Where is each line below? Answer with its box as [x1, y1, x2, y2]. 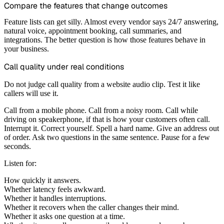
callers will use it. [4, 89, 58, 98]
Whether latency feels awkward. [4, 185, 105, 194]
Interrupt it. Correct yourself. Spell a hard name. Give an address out [4, 124, 219, 133]
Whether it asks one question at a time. [4, 212, 125, 221]
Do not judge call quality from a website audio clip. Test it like [4, 80, 200, 89]
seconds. [4, 142, 31, 151]
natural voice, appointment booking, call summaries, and [4, 26, 181, 35]
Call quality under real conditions [4, 61, 124, 72]
